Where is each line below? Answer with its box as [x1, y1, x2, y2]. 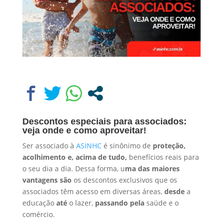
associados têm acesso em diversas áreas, [22, 186, 164, 196]
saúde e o [144, 198, 179, 208]
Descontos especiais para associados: [22, 116, 187, 126]
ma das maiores [124, 163, 180, 173]
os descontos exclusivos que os [71, 175, 177, 185]
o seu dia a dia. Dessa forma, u [22, 163, 125, 173]
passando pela [95, 198, 144, 208]
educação [22, 198, 56, 208]
